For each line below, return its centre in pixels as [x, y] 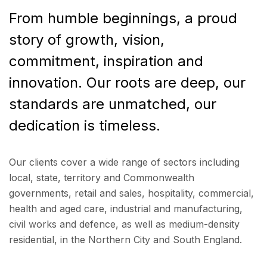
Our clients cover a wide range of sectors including [124, 162]
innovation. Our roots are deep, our [127, 83]
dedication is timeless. [85, 125]
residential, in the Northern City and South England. [125, 240]
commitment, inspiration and [106, 61]
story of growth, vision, [87, 40]
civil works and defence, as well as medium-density [124, 224]
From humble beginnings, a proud [123, 18]
